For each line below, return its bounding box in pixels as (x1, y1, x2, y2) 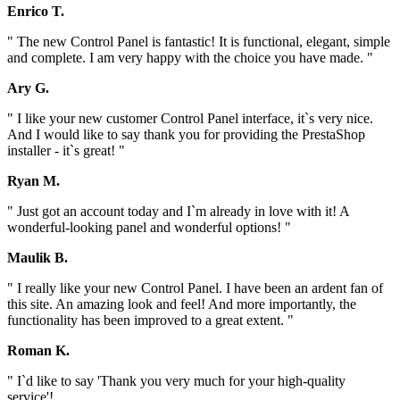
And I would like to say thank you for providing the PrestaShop (7, 126, 365, 142)
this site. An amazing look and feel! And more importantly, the (7, 296, 356, 312)
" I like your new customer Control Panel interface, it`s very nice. (7, 110, 373, 126)
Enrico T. (7, 3, 64, 19)
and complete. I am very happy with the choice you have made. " (7, 49, 373, 65)
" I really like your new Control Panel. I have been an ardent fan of (7, 279, 383, 296)
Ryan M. (7, 172, 60, 188)
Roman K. (7, 342, 70, 358)
